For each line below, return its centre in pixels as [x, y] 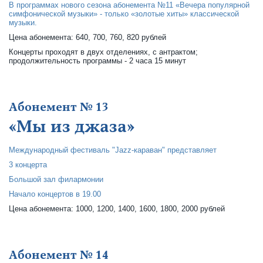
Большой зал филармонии [56, 179]
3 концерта [28, 165]
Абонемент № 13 [59, 107]
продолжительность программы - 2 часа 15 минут [97, 61]
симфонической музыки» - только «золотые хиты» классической [124, 14]
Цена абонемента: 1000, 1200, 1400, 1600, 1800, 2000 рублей [117, 209]
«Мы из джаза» [72, 127]
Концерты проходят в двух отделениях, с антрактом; [103, 52]
